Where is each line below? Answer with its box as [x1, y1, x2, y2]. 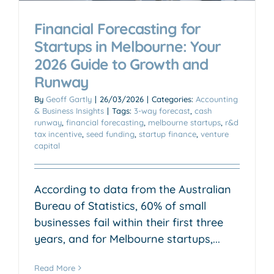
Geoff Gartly [46, 94, 92, 104]
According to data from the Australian [34, 182, 231, 196]
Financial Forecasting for [34, 18, 201, 38]
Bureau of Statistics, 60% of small [34, 198, 206, 213]
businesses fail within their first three [34, 215, 223, 229]
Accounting [196, 94, 238, 104]
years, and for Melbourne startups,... [34, 231, 220, 246]
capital [34, 140, 60, 150]
